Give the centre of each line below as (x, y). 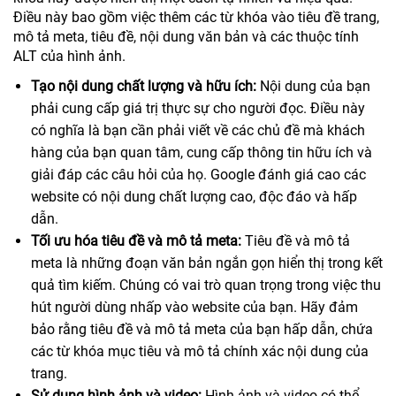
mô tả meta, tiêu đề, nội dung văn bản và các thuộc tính (186, 37)
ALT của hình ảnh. (69, 57)
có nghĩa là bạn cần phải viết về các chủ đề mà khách (198, 131)
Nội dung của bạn (313, 87)
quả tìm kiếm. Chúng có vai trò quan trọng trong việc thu (206, 286)
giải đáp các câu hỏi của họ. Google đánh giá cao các (198, 175)
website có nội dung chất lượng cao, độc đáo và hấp (194, 197)
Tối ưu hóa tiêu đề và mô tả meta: (136, 241)
